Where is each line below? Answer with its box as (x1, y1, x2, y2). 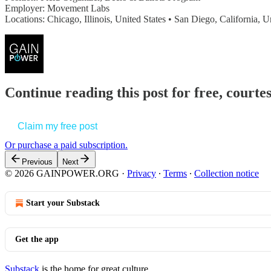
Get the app (15, 235, 59, 244)
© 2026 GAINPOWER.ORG (5, 168, 119, 179)
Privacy (127, 168, 156, 179)
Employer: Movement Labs (5, 2, 109, 13)
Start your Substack (26, 198, 100, 208)
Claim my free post (18, 121, 97, 132)
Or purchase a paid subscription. (5, 140, 128, 151)
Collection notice (194, 168, 259, 179)
